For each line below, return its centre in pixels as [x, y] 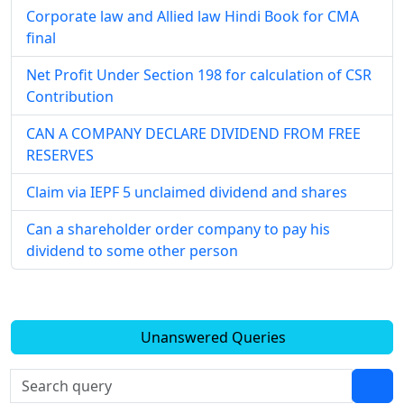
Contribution [70, 97]
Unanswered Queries [211, 338]
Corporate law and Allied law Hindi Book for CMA [193, 17]
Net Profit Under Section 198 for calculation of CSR [199, 75]
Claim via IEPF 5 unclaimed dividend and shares [187, 193]
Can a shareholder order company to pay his [178, 230]
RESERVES [60, 156]
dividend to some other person [132, 251]
